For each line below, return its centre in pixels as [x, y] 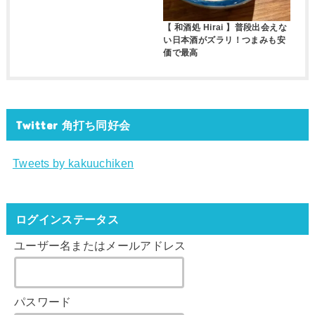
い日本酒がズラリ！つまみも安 [224, 40]
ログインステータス [67, 219]
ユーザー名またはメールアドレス [100, 246]
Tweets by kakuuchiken [73, 163]
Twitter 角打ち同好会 [73, 124]
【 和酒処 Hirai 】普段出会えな [225, 27]
